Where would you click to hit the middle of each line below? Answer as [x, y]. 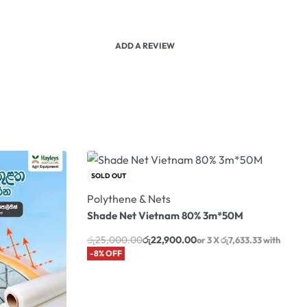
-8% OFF [106, 254]
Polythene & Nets [129, 199]
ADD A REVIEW [145, 45]
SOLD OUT [109, 175]
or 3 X [209, 240]
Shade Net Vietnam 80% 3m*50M [165, 216]
